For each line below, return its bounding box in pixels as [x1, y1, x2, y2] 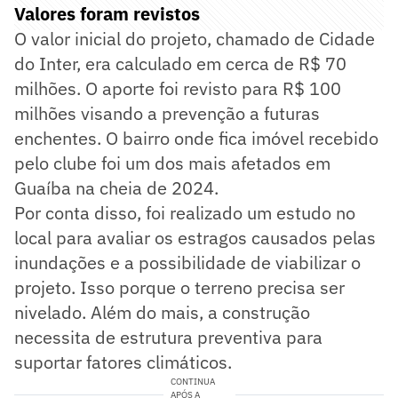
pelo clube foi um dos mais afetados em [14, 150, 330, 175]
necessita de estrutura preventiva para [14, 324, 322, 349]
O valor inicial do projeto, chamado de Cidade [14, 26, 375, 51]
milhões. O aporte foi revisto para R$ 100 [14, 76, 341, 100]
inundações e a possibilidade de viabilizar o [14, 250, 361, 275]
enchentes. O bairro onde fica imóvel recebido [14, 125, 378, 150]
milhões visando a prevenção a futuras [14, 100, 320, 125]
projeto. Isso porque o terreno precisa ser [14, 275, 345, 299]
